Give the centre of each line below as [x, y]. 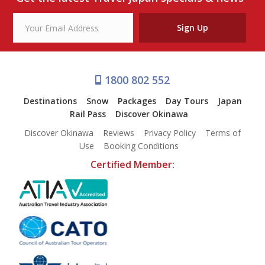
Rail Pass [88, 114]
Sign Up [192, 28]
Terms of [223, 132]
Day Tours [187, 101]
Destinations [50, 101]
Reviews [119, 132]
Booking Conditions [141, 146]
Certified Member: [132, 164]
